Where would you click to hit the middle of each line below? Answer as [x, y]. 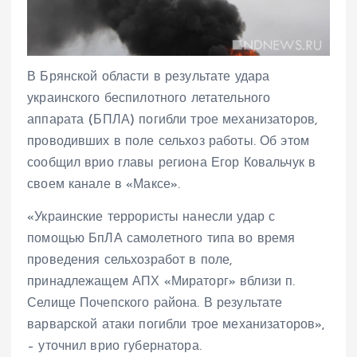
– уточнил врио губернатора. [114, 346]
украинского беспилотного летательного [149, 98]
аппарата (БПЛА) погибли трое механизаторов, [173, 120]
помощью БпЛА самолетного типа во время [161, 239]
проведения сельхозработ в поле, [130, 260]
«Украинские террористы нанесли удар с [151, 217]
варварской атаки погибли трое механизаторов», [176, 325]
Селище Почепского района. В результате [155, 303]
